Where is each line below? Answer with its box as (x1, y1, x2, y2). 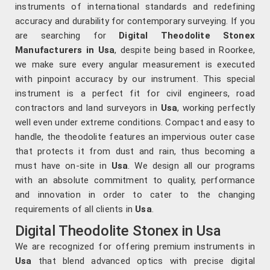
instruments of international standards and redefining (15, 1, 255, 13)
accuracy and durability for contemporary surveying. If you (15, 16, 255, 27)
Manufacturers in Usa (15, 45, 115, 56)
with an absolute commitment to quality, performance (15, 175, 255, 186)
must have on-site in (15, 160, 111, 172)
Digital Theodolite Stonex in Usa (15, 222, 221, 240)
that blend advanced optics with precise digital (31, 256, 255, 267)
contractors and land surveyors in (15, 102, 161, 114)
